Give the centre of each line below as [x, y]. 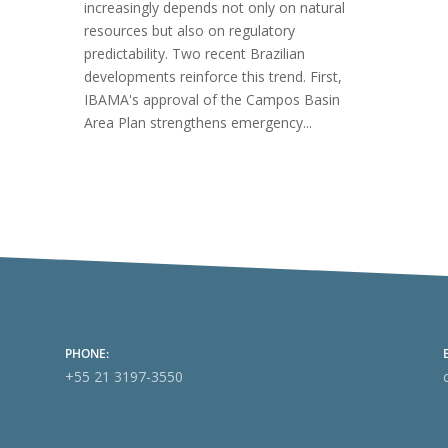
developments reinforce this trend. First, [212, 76]
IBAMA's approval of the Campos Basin [211, 99]
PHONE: [86, 354]
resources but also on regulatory [189, 30]
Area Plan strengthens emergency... [197, 122]
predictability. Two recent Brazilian [194, 53]
